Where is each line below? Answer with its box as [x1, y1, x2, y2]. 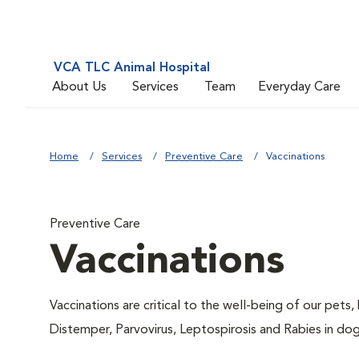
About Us [52, 80, 107, 94]
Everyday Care [258, 80, 341, 94]
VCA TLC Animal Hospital [54, 62, 210, 75]
